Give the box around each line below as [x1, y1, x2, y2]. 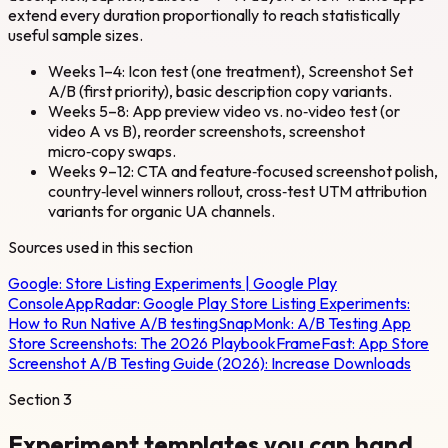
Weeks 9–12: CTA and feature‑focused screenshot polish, [48, 161, 438, 182]
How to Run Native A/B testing [8, 313, 218, 334]
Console [8, 293, 64, 314]
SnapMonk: [218, 313, 297, 334]
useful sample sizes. [8, 25, 143, 46]
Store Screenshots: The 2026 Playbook [8, 333, 276, 354]
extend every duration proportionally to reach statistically [8, 5, 400, 26]
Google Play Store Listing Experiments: [143, 293, 410, 314]
